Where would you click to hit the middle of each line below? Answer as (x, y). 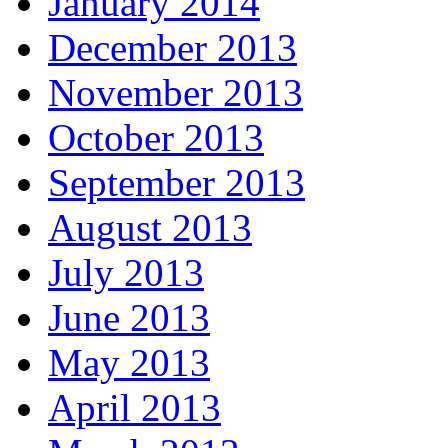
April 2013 (134, 408)
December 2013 (172, 48)
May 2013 (129, 363)
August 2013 (150, 228)
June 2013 (129, 318)
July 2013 (126, 273)
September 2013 (176, 183)
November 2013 (175, 93)
